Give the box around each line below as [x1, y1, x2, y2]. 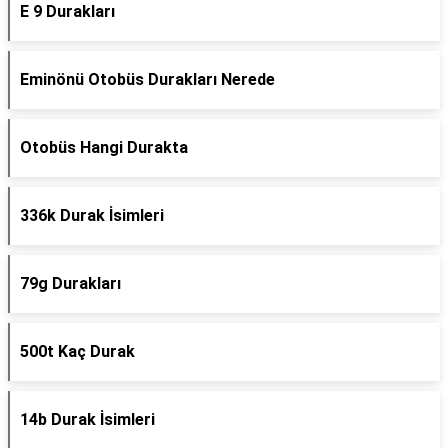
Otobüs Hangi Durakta [20, 138, 188, 157]
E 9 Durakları [20, 2, 115, 21]
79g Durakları [20, 274, 121, 293]
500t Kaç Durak [20, 342, 135, 361]
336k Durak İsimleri [20, 206, 164, 225]
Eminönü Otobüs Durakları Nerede [20, 70, 275, 89]
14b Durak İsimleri [20, 410, 155, 429]
